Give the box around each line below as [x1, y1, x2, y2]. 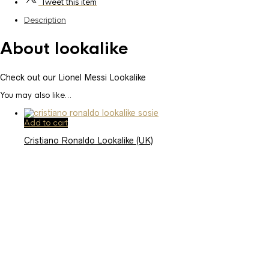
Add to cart [24, 117, 68, 128]
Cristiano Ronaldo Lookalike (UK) [24, 135, 153, 145]
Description [24, 14, 66, 25]
